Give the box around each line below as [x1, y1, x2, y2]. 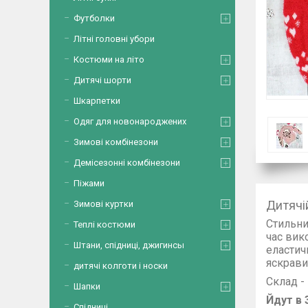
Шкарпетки [74, 96, 120, 106]
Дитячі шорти [74, 75, 131, 85]
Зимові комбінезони [74, 137, 158, 147]
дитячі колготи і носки [74, 261, 168, 271]
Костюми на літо [74, 54, 144, 65]
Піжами [74, 178, 104, 188]
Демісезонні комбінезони [74, 157, 180, 168]
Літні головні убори [74, 34, 155, 44]
